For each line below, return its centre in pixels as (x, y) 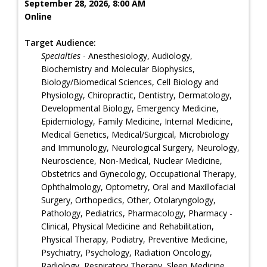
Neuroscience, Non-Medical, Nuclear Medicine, (132, 160)
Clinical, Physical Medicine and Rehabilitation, (128, 226)
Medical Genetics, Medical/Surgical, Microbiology (135, 134)
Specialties (61, 55)
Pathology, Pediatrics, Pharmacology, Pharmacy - (137, 213)
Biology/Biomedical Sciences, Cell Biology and (130, 82)
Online (38, 16)
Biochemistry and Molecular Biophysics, (118, 69)
